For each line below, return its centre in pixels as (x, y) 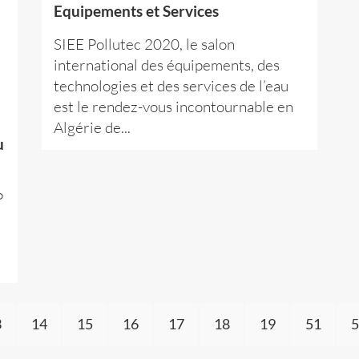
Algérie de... (93, 128)
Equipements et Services (137, 12)
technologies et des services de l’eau (171, 86)
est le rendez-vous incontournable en (174, 107)
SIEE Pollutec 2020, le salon (145, 44)
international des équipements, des (167, 65)
